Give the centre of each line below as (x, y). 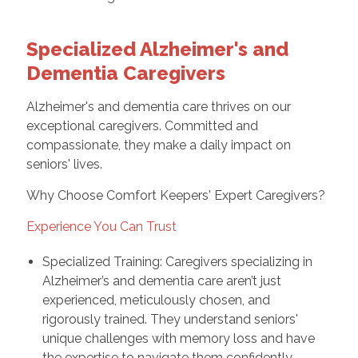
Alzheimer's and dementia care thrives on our (158, 106)
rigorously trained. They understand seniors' (170, 319)
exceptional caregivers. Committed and (142, 125)
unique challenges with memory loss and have (178, 338)
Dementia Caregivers (125, 73)
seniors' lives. (64, 164)
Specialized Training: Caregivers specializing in (177, 261)
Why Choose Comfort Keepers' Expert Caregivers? (175, 195)
